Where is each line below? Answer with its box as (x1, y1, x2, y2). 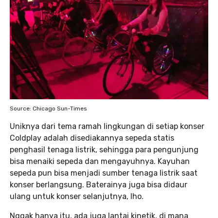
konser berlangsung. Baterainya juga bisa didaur (10, 180, 187, 190)
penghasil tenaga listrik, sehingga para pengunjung (10, 145, 199, 155)
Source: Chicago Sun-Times (10, 105, 87, 112)
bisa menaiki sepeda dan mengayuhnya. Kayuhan (10, 157, 190, 166)
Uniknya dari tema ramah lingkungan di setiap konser (10, 122, 204, 131)
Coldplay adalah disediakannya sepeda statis (10, 133, 174, 143)
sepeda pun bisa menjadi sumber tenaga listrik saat (10, 168, 198, 178)
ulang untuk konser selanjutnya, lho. (10, 192, 144, 201)
